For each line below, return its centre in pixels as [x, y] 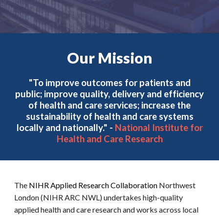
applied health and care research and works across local [107, 209]
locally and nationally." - [66, 128]
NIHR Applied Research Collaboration [93, 185]
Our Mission [109, 58]
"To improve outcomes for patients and [109, 83]
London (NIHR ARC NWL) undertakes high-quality [99, 197]
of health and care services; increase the [109, 105]
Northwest [177, 185]
